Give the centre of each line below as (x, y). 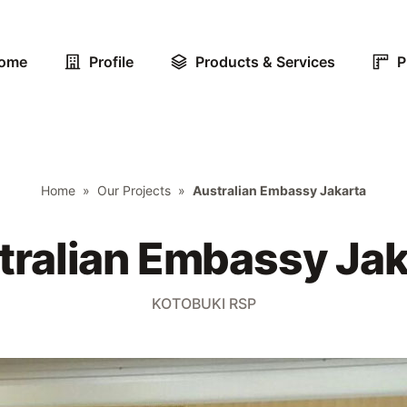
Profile (111, 61)
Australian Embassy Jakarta (279, 190)
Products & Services (265, 61)
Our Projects (134, 190)
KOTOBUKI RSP (203, 303)
